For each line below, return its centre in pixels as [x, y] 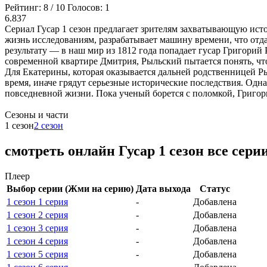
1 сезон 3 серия [37, 228]
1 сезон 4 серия [37, 241]
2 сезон [49, 126]
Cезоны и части [37, 115]
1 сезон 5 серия [37, 254]
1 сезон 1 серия [37, 202]
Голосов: [86, 8]
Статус [215, 189]
